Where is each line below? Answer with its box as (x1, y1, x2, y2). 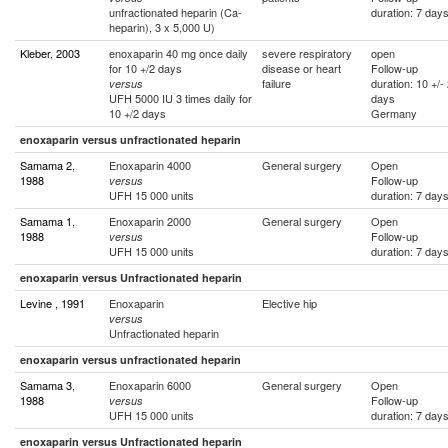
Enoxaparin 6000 (109, 377, 191, 393)
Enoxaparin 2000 (109, 213, 191, 229)
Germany (371, 105, 417, 121)
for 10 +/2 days (109, 60, 182, 76)
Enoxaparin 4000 (109, 157, 191, 173)
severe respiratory (262, 45, 352, 61)
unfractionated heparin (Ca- (109, 4, 242, 20)
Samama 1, (20, 213, 75, 229)
